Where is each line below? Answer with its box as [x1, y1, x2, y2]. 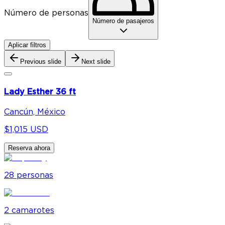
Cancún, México [4, 107, 65, 116]
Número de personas [4, 9, 88, 18]
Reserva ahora [8, 144, 50, 152]
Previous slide [20, 58, 61, 66]
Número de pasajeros [92, 17, 154, 25]
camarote [12, 206, 50, 214]
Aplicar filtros [8, 41, 46, 49]
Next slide [81, 58, 110, 66]
